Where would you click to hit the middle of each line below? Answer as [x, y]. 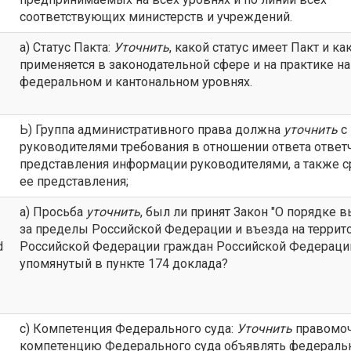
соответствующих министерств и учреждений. [156, 17]
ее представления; [74, 181]
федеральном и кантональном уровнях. [136, 82]
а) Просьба [53, 212]
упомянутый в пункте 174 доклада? [124, 264]
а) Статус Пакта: [67, 47]
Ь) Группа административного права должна [152, 130]
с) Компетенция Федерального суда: [128, 329]
